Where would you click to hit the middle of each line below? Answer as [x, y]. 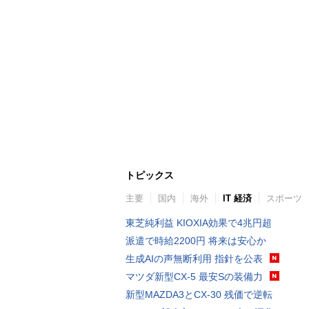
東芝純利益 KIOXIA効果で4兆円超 [199, 222]
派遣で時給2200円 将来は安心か [196, 240]
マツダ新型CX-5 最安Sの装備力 [194, 276]
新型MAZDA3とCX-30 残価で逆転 [199, 294]
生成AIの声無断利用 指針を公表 [194, 258]
